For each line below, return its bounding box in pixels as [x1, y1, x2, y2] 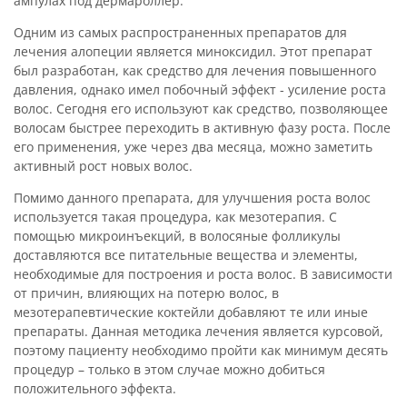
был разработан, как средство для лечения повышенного [14, 61, 376, 79]
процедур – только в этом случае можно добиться [14, 360, 325, 378]
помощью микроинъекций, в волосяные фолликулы [14, 226, 341, 244]
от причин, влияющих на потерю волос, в [14, 283, 279, 302]
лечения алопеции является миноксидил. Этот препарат [14, 42, 372, 60]
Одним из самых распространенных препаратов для [14, 23, 347, 41]
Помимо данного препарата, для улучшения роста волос [14, 188, 371, 206]
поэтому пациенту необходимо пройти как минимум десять [14, 341, 388, 359]
